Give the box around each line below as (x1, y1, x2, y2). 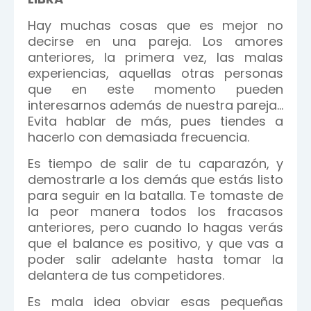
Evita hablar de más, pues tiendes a (28, 112, 283, 130)
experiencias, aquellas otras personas (28, 65, 283, 82)
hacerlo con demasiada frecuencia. (28, 128, 249, 146)
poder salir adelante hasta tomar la (28, 251, 283, 268)
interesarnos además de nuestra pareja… (28, 96, 283, 114)
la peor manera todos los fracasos (28, 203, 283, 220)
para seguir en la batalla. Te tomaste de (28, 187, 283, 204)
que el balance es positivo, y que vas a (28, 235, 283, 252)
